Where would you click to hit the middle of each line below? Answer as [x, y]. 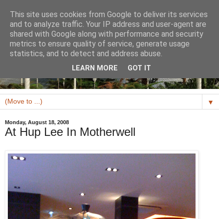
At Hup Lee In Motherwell [70, 132]
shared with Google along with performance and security [107, 34]
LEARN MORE [95, 68]
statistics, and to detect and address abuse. [86, 54]
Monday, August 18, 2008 [37, 122]
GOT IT [139, 68]
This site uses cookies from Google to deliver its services [109, 14]
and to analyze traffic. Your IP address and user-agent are [108, 24]
